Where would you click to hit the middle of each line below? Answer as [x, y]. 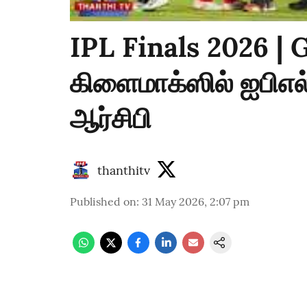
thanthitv [124, 170]
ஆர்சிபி [111, 119]
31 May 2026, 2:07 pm [196, 202]
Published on [103, 202]
